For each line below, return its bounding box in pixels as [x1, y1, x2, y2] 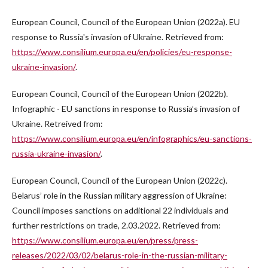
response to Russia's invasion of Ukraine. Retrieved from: [12, 32, 224, 42]
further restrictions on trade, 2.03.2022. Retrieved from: [12, 220, 221, 231]
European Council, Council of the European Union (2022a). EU [12, 17, 240, 28]
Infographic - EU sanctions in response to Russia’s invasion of [12, 103, 240, 114]
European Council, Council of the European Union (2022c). [12, 175, 227, 186]
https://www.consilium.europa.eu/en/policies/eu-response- [12, 47, 232, 57]
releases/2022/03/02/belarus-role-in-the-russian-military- [12, 250, 227, 261]
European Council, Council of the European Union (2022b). [12, 89, 228, 99]
